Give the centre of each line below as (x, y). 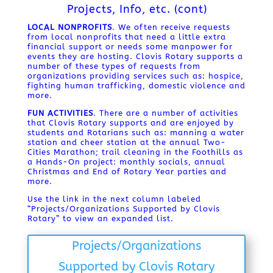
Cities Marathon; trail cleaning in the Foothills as (135, 152)
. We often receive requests (171, 27)
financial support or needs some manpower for (130, 47)
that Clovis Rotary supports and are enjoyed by (130, 123)
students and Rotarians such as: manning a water (136, 133)
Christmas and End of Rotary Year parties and (127, 172)
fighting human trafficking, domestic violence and (136, 86)
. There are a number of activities (165, 113)
